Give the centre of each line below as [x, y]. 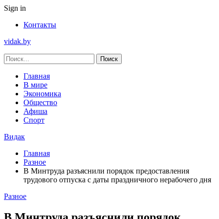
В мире [35, 85]
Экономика [42, 94]
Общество [40, 102]
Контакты [40, 25]
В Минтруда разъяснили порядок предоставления [106, 171]
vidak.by [17, 41]
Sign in [15, 8]
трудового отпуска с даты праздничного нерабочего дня [117, 180]
